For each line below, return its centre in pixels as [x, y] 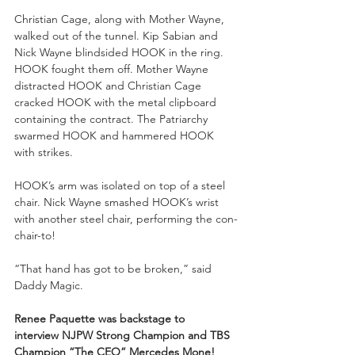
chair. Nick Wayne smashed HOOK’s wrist [118, 202]
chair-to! [35, 235]
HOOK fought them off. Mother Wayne [113, 69]
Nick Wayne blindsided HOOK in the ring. [120, 52]
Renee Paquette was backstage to [101, 318]
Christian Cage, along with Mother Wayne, [121, 19]
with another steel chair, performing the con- [126, 218]
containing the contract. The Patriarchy [113, 118]
